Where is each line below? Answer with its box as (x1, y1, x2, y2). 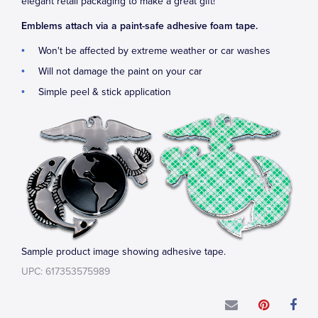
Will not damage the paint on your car (38, 65, 202, 77)
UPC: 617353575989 (21, 265, 110, 278)
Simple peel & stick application (38, 86, 171, 98)
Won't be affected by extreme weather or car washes (38, 45, 270, 57)
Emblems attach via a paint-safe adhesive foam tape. (21, 20, 258, 32)
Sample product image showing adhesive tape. (21, 245, 226, 258)
